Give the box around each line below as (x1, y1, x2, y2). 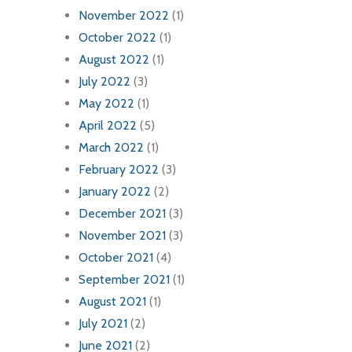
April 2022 (79, 118, 137, 134)
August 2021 (79, 294, 146, 310)
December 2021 (79, 206, 166, 222)
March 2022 (79, 140, 144, 156)
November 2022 (79, 8, 169, 24)
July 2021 (79, 316, 127, 332)
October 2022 (79, 30, 156, 46)
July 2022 (79, 74, 130, 90)
